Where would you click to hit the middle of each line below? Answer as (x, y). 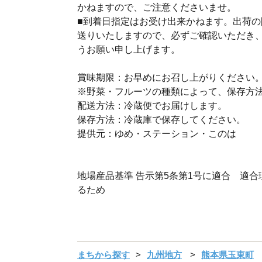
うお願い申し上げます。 (129, 50)
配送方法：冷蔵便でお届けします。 (152, 106)
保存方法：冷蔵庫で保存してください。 (161, 120)
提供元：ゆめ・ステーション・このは (157, 134)
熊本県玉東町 (227, 255)
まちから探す (104, 255)
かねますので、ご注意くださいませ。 (157, 8)
